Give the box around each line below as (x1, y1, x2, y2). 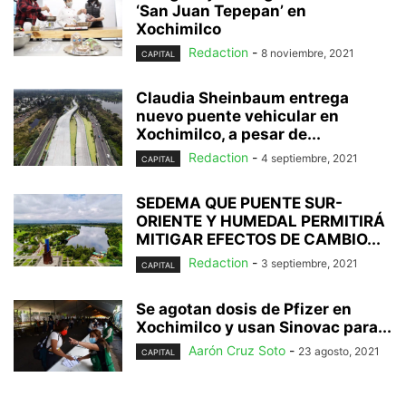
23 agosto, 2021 (298, 343, 380, 358)
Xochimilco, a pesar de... (136, 125, 321, 144)
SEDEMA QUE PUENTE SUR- (136, 194, 343, 213)
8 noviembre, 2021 (261, 45, 354, 60)
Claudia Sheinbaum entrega (136, 89, 349, 108)
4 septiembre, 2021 (261, 151, 358, 166)
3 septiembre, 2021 (261, 256, 358, 271)
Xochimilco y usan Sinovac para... (136, 317, 391, 336)
